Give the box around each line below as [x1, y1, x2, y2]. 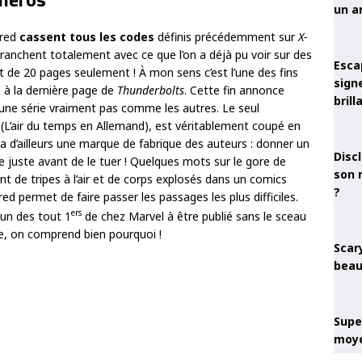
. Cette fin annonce [184, 82, 284, 98]
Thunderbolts [117, 82, 184, 98]
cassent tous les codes [19, 29, 154, 44]
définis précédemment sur [154, 29, 298, 44]
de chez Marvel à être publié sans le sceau [82, 208, 306, 224]
